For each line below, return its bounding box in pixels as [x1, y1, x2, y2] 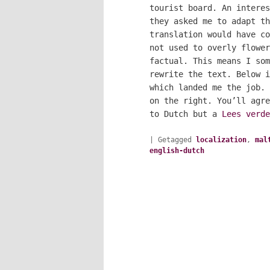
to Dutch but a [149, 108, 222, 119]
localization [196, 135, 246, 144]
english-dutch [149, 146, 204, 155]
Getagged [158, 135, 192, 144]
